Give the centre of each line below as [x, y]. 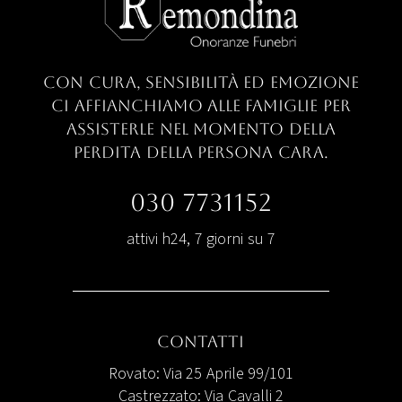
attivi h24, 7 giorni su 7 [201, 239]
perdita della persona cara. [201, 152]
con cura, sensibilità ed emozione [201, 82]
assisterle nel [127, 128]
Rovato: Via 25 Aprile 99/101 [201, 374]
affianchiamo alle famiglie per [210, 105]
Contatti [201, 341]
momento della [262, 128]
